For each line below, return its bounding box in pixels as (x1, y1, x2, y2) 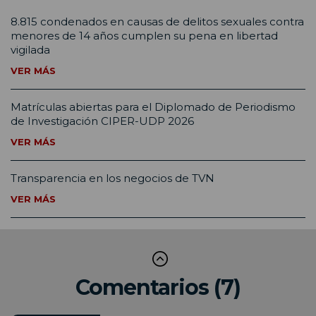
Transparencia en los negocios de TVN (11, 171, 214, 185)
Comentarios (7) (75, 274, 241, 300)
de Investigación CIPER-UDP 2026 (11, 114, 194, 128)
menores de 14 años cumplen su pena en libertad (11, 28, 278, 42)
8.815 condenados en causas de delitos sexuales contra (11, 14, 304, 28)
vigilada (11, 42, 50, 56)
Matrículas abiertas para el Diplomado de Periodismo (11, 99, 296, 114)
